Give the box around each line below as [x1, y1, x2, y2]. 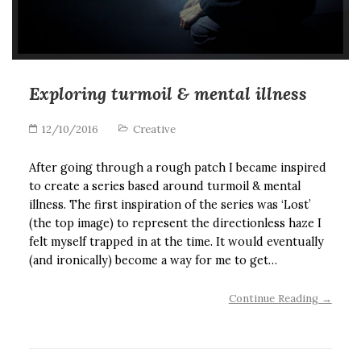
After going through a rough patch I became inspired [29, 160, 327, 175]
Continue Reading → [228, 291, 332, 305]
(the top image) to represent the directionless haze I [29, 215, 322, 230]
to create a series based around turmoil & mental [29, 178, 301, 193]
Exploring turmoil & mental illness [29, 82, 308, 106]
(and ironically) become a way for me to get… [29, 252, 278, 268]
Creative [132, 122, 176, 136]
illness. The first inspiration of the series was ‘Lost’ [29, 197, 312, 212]
